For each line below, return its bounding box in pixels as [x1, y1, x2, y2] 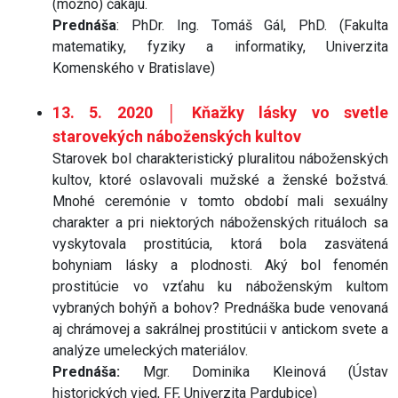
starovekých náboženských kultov [52, 126, 301, 146]
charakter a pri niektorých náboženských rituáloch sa [52, 213, 388, 231]
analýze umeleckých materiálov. [52, 341, 248, 359]
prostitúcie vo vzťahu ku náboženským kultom [52, 277, 388, 295]
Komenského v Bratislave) [52, 59, 215, 76]
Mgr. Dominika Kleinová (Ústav [142, 362, 388, 380]
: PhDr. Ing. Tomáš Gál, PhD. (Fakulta [116, 16, 388, 34]
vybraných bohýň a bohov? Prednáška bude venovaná [52, 298, 388, 316]
